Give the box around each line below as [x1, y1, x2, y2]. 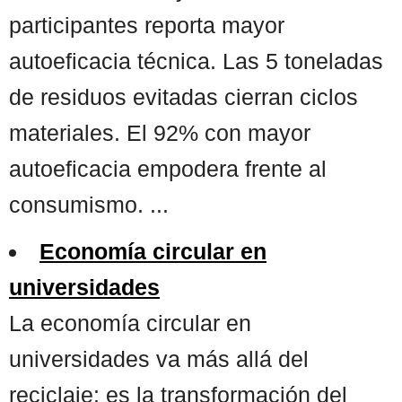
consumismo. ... [9, 191, 169, 217]
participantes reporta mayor [9, 12, 284, 38]
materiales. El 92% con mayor [9, 119, 310, 145]
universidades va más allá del [9, 345, 309, 371]
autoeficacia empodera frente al [9, 155, 327, 181]
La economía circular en [9, 310, 251, 336]
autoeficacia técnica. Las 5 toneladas [9, 48, 383, 74]
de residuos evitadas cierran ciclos [9, 83, 358, 109]
